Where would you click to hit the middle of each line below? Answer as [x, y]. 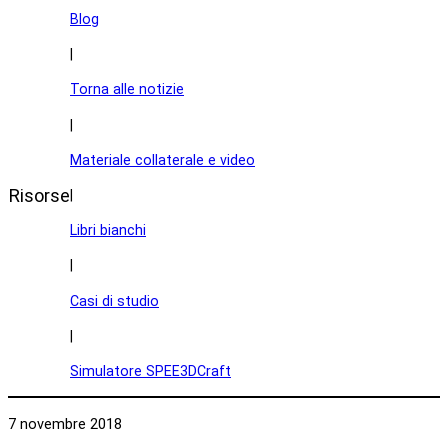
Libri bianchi [108, 230]
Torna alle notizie [127, 89]
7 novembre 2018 [65, 424]
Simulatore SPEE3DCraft [150, 371]
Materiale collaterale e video [162, 159]
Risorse [39, 195]
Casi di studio [114, 300]
